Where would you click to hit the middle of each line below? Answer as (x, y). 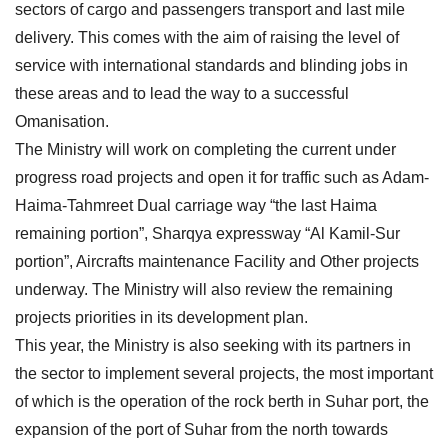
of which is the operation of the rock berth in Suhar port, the (222, 401)
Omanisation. (62, 121)
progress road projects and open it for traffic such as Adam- (222, 177)
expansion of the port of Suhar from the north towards (201, 429)
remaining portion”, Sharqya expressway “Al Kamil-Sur (207, 233)
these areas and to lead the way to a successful (182, 93)
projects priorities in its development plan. (161, 317)
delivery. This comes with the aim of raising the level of (207, 37)
